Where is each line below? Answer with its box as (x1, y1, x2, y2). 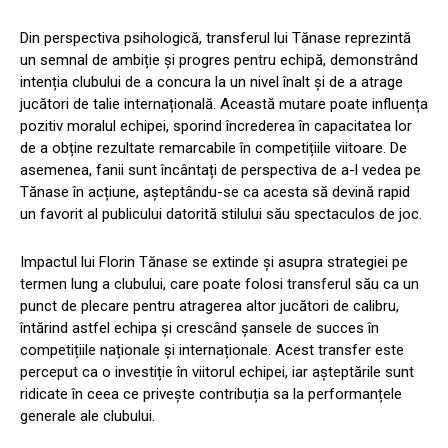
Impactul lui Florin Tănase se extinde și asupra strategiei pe (20, 253, 408, 272)
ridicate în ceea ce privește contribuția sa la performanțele (20, 385, 402, 404)
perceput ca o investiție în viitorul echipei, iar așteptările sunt (20, 363, 414, 382)
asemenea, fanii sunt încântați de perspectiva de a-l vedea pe (20, 161, 421, 180)
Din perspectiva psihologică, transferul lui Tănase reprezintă (20, 29, 411, 48)
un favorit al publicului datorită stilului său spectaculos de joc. (20, 205, 422, 224)
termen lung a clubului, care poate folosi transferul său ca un (20, 275, 419, 294)
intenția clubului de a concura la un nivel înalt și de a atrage (20, 73, 403, 92)
